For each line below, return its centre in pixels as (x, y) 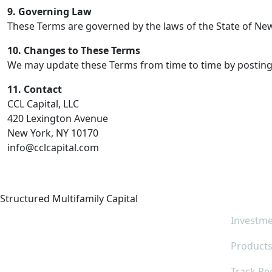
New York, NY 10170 (53, 133)
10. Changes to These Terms (74, 50)
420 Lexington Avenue (58, 118)
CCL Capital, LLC (43, 104)
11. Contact (35, 89)
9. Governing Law (49, 12)
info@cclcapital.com (53, 148)
